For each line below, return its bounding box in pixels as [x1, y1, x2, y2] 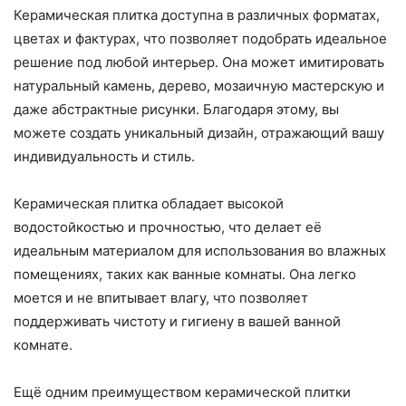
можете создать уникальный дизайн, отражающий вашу [14, 124, 384, 142]
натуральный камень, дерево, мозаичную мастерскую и [14, 77, 384, 95]
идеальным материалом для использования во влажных [14, 242, 386, 260]
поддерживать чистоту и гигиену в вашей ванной [14, 313, 341, 331]
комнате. [14, 336, 72, 354]
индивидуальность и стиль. [14, 148, 195, 166]
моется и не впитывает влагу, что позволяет [14, 289, 308, 307]
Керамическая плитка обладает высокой [14, 195, 284, 213]
